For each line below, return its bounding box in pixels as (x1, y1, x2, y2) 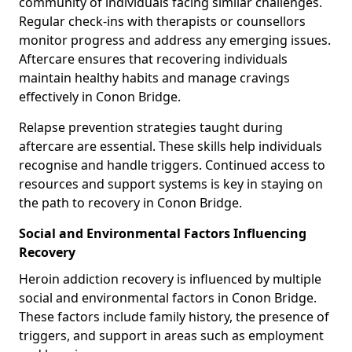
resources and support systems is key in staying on (19, 174, 323, 192)
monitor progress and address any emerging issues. (19, 31, 331, 49)
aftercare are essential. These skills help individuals (19, 137, 322, 155)
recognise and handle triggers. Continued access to (19, 156, 325, 174)
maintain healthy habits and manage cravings (19, 68, 290, 86)
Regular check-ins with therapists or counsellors (19, 12, 306, 30)
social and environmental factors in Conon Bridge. (19, 288, 317, 306)
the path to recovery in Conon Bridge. (19, 193, 242, 211)
